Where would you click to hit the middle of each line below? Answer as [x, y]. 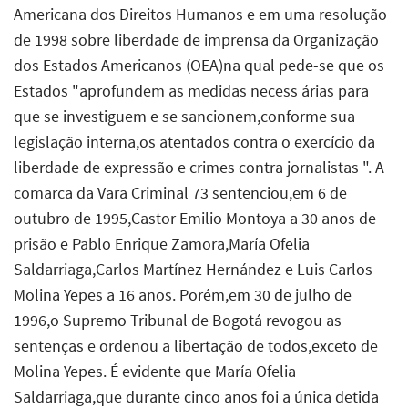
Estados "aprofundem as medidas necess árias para [191, 90]
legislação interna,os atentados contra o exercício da [194, 141]
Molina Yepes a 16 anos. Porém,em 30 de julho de [183, 294]
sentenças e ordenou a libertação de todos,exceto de [196, 345]
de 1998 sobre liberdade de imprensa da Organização [196, 39]
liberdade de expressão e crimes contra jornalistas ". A [199, 167]
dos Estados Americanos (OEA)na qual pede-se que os [199, 65]
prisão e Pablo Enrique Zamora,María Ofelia [162, 243]
